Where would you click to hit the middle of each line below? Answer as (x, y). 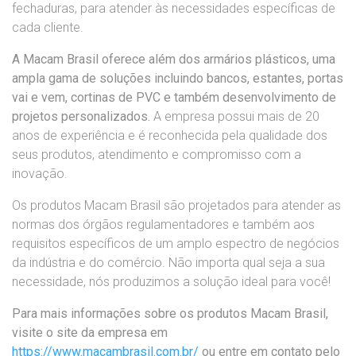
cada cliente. (48, 28)
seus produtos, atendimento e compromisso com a (157, 155)
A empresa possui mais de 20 (235, 117)
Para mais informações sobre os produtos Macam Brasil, (170, 314)
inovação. (40, 174)
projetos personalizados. (81, 117)
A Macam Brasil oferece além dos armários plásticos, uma (174, 60)
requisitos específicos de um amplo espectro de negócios (176, 244)
